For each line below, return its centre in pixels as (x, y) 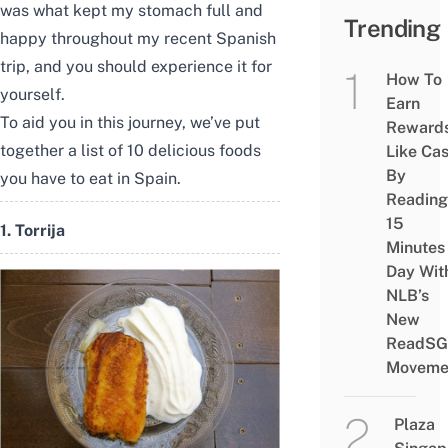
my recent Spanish (206, 38)
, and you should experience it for (149, 66)
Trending (392, 28)
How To (413, 79)
